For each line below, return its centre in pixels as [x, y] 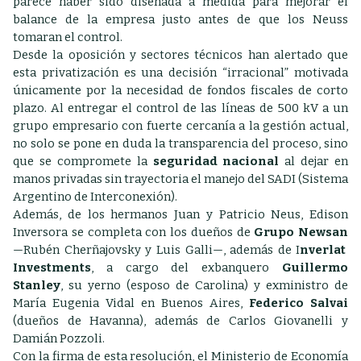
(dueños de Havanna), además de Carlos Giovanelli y [180, 321]
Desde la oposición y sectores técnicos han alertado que [180, 55]
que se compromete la [83, 161]
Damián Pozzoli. [60, 338]
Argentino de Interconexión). [95, 197]
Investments [52, 268]
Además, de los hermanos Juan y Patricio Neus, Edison [180, 214]
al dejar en [313, 161]
